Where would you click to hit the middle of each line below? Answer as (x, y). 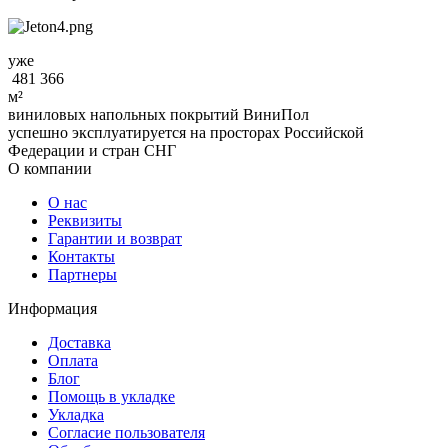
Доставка (79, 343)
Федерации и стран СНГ (92, 151)
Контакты (81, 257)
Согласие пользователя (126, 433)
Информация (52, 309)
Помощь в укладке (111, 397)
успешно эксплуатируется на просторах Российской (186, 133)
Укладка (76, 415)
